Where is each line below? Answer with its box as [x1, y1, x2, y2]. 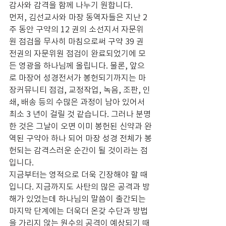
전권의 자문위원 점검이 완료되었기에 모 [9, 47, 146, 60]
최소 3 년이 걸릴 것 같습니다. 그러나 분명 [9, 107, 151, 120]
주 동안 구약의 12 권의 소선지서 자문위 [9, 23, 144, 35]
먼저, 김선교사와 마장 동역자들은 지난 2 [9, 11, 149, 23]
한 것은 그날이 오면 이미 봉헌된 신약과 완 [9, 120, 152, 132]
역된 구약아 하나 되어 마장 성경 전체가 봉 [9, 132, 152, 144]
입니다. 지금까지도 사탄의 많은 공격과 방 [9, 180, 150, 193]
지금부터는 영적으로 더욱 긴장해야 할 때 [9, 168, 148, 181]
